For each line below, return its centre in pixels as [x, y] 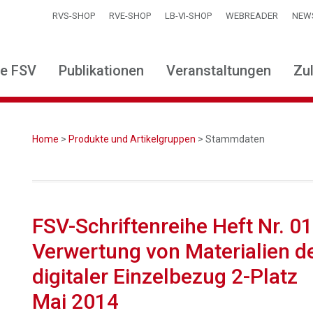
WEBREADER [252, 16]
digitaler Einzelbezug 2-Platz [165, 276]
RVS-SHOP [74, 16]
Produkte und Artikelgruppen [132, 139]
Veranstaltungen [219, 71]
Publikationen [101, 71]
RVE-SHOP [130, 16]
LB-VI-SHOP [188, 16]
